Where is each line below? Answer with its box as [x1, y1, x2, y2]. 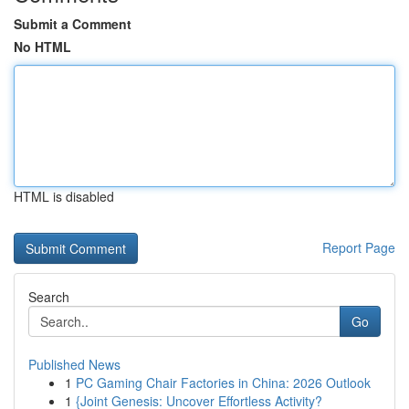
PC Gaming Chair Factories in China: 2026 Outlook [76, 373, 371, 392]
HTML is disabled [14, 187, 114, 205]
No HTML [14, 37, 71, 56]
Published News [28, 355, 121, 373]
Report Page [322, 238, 395, 257]
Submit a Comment [14, 15, 131, 33]
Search [28, 288, 69, 306]
